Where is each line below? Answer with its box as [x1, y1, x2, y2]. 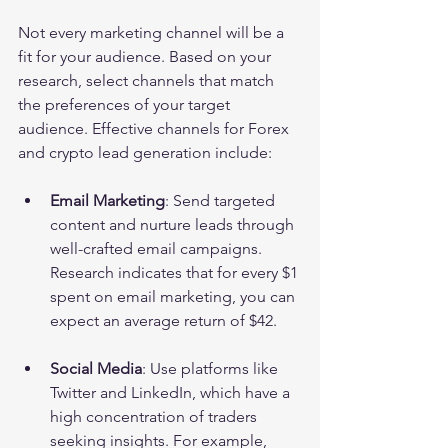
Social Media [50, 359, 142, 378]
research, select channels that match [18, 71, 278, 90]
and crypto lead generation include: [18, 143, 272, 162]
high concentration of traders [50, 407, 261, 426]
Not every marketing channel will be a [18, 23, 288, 42]
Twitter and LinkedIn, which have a [50, 383, 294, 402]
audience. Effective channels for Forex [18, 119, 293, 138]
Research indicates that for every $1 [50, 263, 302, 282]
